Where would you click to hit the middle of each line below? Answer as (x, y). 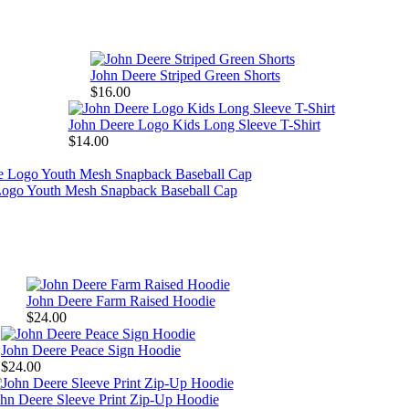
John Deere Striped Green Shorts (185, 76)
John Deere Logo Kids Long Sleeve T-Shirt (194, 125)
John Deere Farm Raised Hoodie (121, 301)
